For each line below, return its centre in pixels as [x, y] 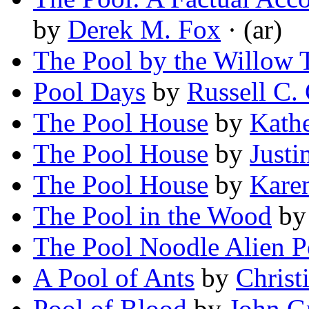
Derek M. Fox [144, 30]
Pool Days [89, 92]
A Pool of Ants [114, 278]
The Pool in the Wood [152, 216]
